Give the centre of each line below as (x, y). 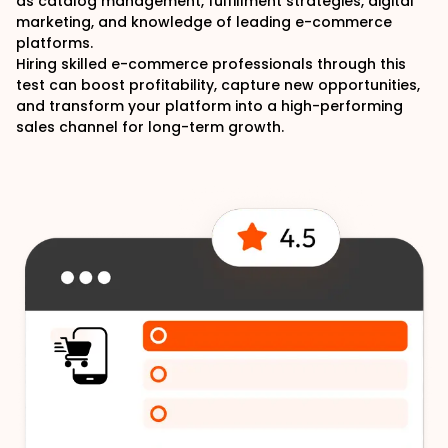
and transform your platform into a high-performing (209, 106)
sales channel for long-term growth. (150, 127)
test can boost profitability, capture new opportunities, (218, 85)
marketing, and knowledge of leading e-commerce (204, 22)
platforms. (54, 43)
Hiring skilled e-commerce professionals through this (211, 64)
